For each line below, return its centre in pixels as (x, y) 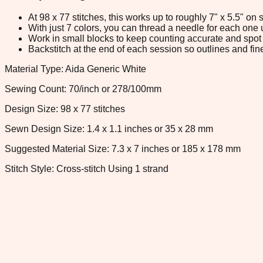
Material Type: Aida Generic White (75, 69)
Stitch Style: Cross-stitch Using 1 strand (87, 168)
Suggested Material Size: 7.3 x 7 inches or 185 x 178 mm (123, 149)
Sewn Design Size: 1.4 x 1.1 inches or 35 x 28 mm (109, 129)
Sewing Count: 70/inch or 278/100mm (83, 89)
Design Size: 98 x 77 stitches (65, 109)
